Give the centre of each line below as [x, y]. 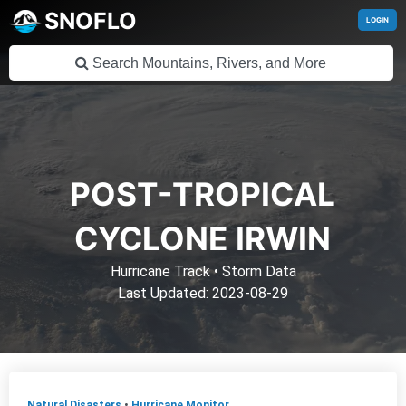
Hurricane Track [162, 271]
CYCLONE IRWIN [203, 239]
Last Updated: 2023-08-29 [203, 293]
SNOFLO [90, 21]
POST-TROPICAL [203, 194]
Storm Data [257, 271]
